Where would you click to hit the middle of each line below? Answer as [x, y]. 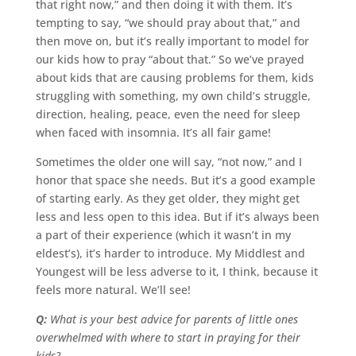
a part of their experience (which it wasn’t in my [163, 234]
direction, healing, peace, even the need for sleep [168, 114]
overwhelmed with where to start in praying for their [168, 337]
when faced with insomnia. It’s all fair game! [153, 132]
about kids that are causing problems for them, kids [174, 77]
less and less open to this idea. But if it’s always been [177, 216]
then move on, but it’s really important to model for [172, 41]
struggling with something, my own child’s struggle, [173, 95]
